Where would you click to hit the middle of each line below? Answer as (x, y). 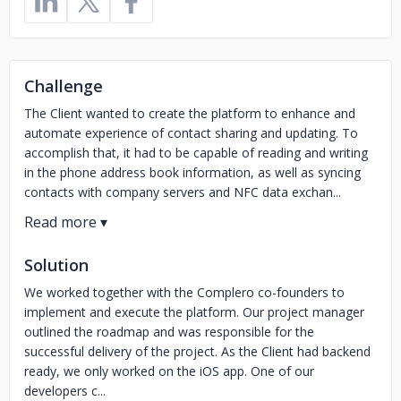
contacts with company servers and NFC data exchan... (183, 192)
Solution (56, 265)
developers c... (65, 391)
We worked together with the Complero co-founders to (184, 292)
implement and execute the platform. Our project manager (194, 312)
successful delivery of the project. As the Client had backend (197, 351)
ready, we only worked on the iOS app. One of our (169, 371)
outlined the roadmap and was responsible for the (169, 332)
